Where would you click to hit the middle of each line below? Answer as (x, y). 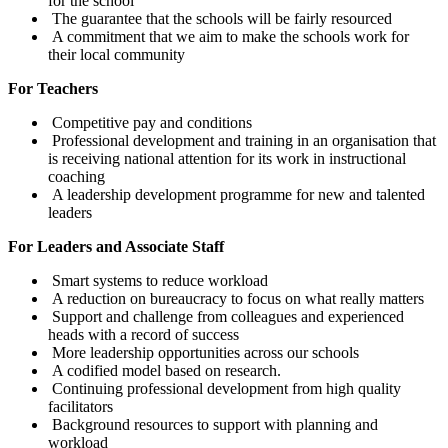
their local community (116, 55)
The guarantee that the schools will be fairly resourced (220, 19)
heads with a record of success (143, 335)
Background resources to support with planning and (213, 425)
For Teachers (53, 89)
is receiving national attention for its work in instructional (227, 159)
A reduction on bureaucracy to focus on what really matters (236, 299)
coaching (76, 177)
